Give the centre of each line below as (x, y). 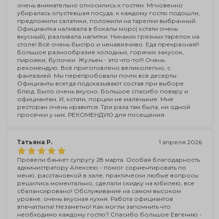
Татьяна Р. (35, 142)
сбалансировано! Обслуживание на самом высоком (99, 191)
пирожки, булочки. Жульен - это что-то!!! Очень (91, 60)
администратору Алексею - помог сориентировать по (102, 167)
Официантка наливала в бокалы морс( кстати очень (98, 29)
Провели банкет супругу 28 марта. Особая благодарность (109, 160)
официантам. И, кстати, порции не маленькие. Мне (95, 99)
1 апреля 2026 (180, 142)
